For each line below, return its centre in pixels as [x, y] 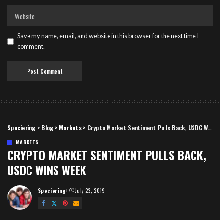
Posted [47, 194]
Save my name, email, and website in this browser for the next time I [108, 36]
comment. [31, 46]
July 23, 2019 [90, 190]
